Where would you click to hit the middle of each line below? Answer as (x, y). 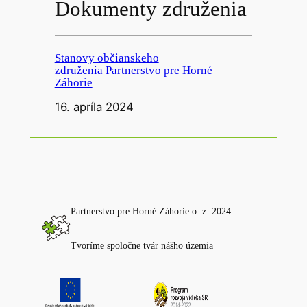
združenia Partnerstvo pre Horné (133, 70)
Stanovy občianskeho (107, 58)
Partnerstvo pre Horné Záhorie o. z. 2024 (150, 211)
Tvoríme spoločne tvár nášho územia (142, 246)
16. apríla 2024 (94, 107)
